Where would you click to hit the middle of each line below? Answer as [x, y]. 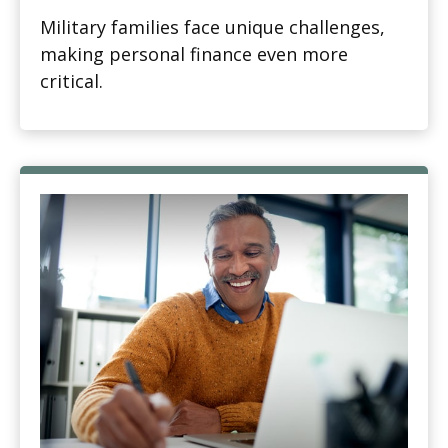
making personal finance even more [194, 54]
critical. [71, 81]
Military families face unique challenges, [212, 27]
